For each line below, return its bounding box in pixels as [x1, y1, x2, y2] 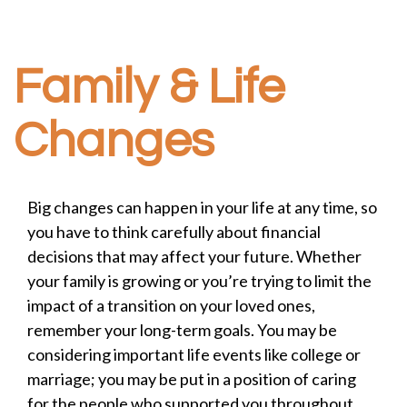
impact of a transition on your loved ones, [27, 295, 315, 315]
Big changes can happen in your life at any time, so [27, 197, 377, 217]
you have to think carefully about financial [27, 222, 321, 242]
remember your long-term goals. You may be [27, 320, 337, 340]
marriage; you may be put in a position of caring [27, 369, 356, 389]
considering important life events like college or [27, 344, 361, 364]
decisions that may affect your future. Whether [27, 246, 362, 266]
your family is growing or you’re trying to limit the [27, 271, 372, 291]
